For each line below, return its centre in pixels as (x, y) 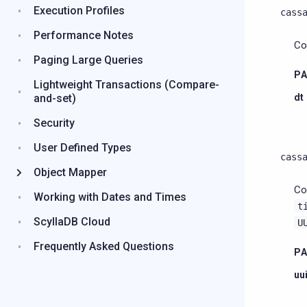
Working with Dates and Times (110, 197)
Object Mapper (70, 172)
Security (54, 123)
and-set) (55, 98)
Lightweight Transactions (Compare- (126, 85)
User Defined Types (83, 148)
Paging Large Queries (88, 60)
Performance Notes (84, 35)
